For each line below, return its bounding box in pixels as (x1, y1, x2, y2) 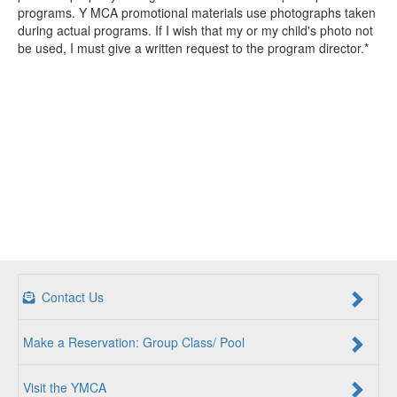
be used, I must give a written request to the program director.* (18, 38, 369, 57)
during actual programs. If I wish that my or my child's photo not (18, 20, 373, 39)
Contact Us (38, 288, 104, 306)
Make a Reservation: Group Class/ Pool (23, 333, 245, 351)
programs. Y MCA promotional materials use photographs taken (18, 3, 376, 21)
